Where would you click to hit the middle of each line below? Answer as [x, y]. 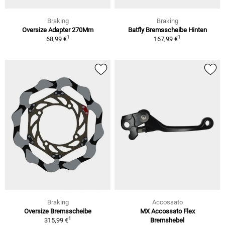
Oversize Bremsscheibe [58, 211]
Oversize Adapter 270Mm [58, 30]
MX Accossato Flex [167, 211]
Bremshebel [167, 220]
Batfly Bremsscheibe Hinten [167, 30]
